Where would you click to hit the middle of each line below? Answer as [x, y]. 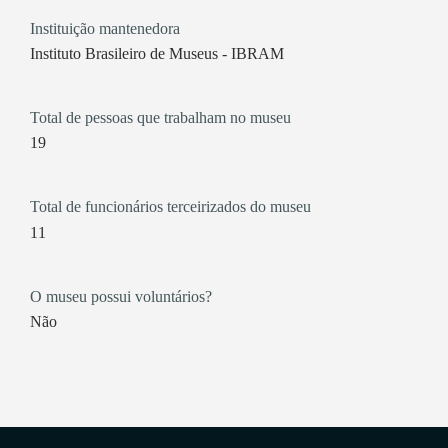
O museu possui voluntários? [120, 296]
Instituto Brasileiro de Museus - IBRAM [257, 53]
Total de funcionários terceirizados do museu [170, 207]
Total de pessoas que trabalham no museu [160, 117]
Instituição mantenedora [104, 28]
